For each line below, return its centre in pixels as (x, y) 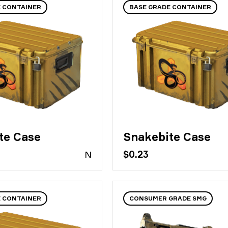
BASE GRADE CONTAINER (170, 7)
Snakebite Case (167, 137)
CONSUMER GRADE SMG (168, 198)
